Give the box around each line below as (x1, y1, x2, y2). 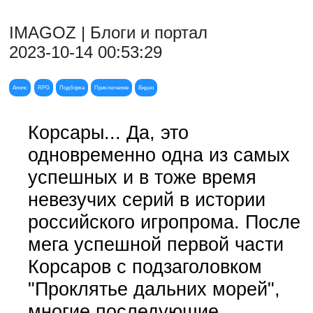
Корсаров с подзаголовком (27, 256, 262, 278)
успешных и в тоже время (27, 166, 256, 189)
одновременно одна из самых (27, 144, 290, 166)
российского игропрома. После (27, 211, 300, 233)
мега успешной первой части (27, 233, 284, 256)
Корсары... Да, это (27, 122, 189, 144)
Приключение (94, 84, 129, 91)
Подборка (59, 84, 85, 91)
